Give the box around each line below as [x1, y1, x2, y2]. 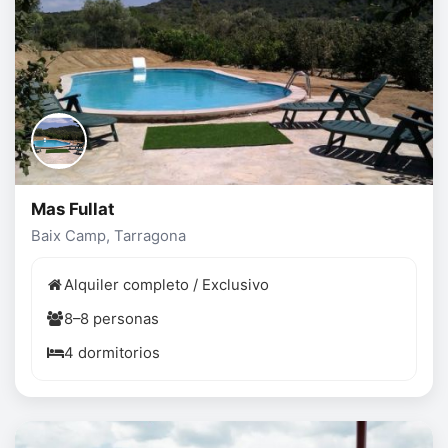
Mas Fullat [31, 199, 115, 220]
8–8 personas [64, 310, 159, 329]
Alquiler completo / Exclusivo [64, 276, 269, 295]
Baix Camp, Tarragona [31, 227, 186, 246]
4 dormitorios [64, 344, 160, 363]
